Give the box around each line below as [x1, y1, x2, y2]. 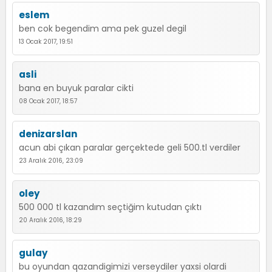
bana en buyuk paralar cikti [19, 82, 134, 94]
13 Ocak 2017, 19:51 [19, 37, 73, 46]
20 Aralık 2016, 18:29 [19, 216, 82, 225]
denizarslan [19, 127, 77, 140]
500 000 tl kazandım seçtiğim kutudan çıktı [19, 201, 202, 213]
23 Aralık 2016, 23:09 [19, 156, 83, 165]
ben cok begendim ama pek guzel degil [19, 22, 186, 35]
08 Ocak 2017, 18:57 [19, 97, 77, 106]
